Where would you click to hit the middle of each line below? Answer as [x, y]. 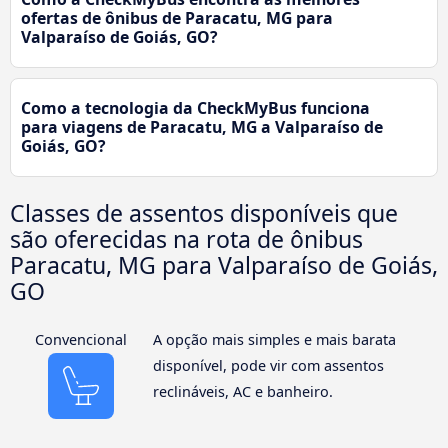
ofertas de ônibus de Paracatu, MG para [177, 17]
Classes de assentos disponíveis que [204, 212]
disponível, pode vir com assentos [268, 365]
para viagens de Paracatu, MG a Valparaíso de [202, 126]
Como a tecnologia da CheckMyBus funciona [195, 107]
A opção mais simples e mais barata [274, 339]
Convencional [81, 339]
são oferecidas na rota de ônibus [186, 238]
